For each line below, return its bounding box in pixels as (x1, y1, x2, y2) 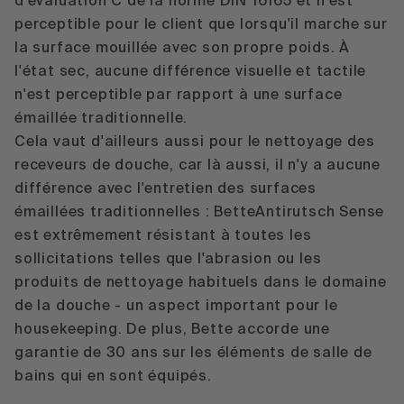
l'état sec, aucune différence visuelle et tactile (14, 64, 367, 79)
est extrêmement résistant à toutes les (14, 228, 312, 243)
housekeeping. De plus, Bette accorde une (14, 322, 330, 337)
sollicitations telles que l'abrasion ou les (14, 252, 322, 267)
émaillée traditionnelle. (14, 111, 188, 126)
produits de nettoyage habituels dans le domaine (14, 275, 387, 290)
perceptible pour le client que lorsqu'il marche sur (14, 17, 388, 32)
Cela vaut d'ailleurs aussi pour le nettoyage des (14, 134, 375, 150)
